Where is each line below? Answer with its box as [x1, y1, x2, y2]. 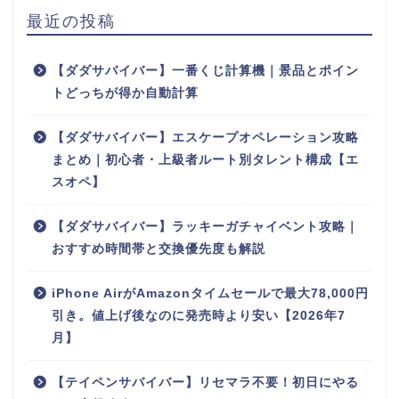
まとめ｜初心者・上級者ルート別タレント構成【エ [52, 153, 359, 167]
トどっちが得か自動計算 [52, 86, 199, 101]
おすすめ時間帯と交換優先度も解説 [52, 242, 265, 256]
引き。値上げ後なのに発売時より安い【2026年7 [52, 309, 346, 323]
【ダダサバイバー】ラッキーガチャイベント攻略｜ [52, 220, 359, 234]
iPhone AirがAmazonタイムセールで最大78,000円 [52, 287, 369, 301]
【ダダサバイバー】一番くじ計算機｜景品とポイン [52, 64, 359, 78]
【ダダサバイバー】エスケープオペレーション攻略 [52, 131, 359, 145]
